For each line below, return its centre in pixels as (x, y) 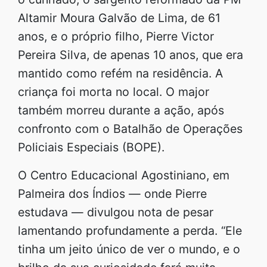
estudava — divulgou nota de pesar (116, 212)
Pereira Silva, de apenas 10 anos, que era (131, 55)
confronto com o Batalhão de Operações (130, 128)
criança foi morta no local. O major (114, 91)
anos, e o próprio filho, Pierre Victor (116, 36)
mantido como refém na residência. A (120, 73)
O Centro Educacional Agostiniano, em (124, 175)
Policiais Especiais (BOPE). (91, 147)
